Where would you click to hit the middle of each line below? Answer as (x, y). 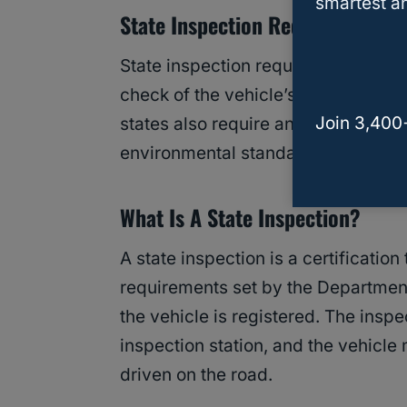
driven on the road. (196, 374)
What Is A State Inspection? (240, 217)
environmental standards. (223, 153)
